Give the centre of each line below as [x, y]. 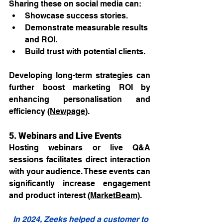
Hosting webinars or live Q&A [80, 148]
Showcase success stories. [76, 16]
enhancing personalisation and [80, 100]
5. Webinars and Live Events [65, 136]
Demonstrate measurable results [87, 28]
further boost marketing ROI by [80, 88]
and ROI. [41, 40]
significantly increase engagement [80, 184]
